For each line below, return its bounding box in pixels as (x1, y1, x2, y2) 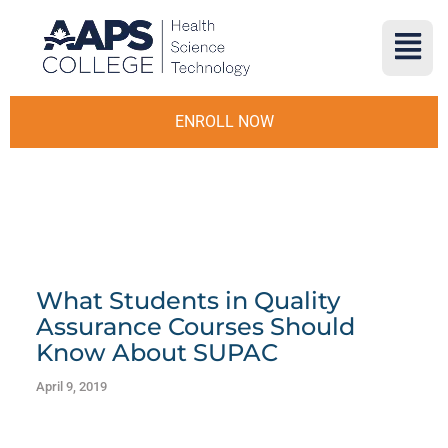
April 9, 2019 (35, 379, 107, 394)
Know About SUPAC (35, 338, 278, 367)
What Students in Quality (35, 286, 340, 315)
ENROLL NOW (174, 112, 274, 131)
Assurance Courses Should (35, 312, 355, 341)
